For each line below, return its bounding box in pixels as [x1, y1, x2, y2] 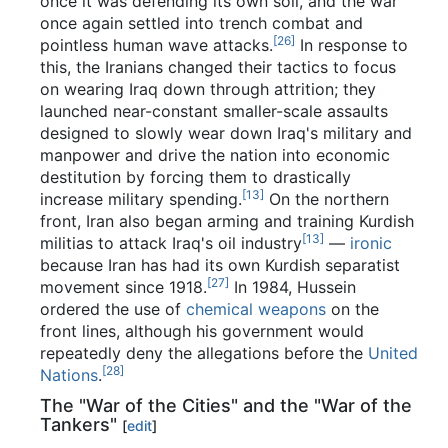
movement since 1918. [40, 276, 207, 297]
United [368, 342, 418, 363]
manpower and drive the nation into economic [40, 144, 390, 165]
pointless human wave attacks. [40, 34, 273, 55]
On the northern [264, 188, 389, 209]
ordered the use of [40, 298, 186, 319]
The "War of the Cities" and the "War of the [40, 394, 412, 416]
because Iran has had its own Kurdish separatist [40, 254, 400, 275]
